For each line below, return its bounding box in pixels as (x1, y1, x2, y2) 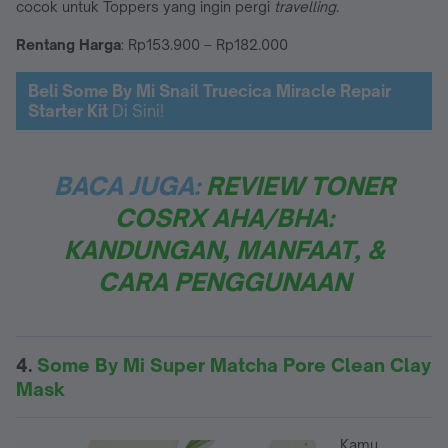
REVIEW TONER (205, 170, 395, 201)
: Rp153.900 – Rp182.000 (121, 35, 288, 53)
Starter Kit (28, 100, 112, 121)
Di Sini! (112, 100, 164, 121)
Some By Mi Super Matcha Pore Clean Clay (37, 353, 431, 376)
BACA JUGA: (53, 170, 206, 201)
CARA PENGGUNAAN (97, 266, 351, 297)
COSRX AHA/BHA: (114, 202, 334, 233)
